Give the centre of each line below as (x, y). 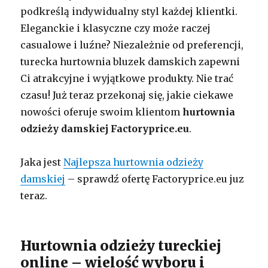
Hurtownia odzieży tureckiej (121, 245)
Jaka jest (42, 162)
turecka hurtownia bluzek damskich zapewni (130, 61)
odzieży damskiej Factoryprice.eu (105, 128)
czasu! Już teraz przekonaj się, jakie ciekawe (127, 95)
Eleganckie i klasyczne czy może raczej (116, 28)
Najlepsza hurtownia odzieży (134, 162)
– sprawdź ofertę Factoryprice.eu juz (155, 179)
